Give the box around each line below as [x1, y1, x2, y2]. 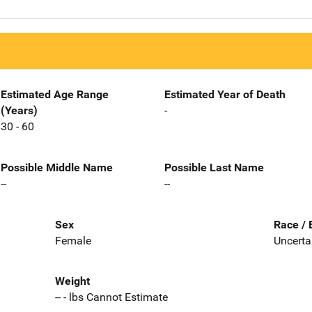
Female [54, 233, 91, 247]
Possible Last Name [164, 160, 264, 174]
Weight [54, 274, 90, 288]
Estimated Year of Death [164, 88, 286, 101]
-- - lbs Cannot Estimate [54, 290, 168, 304]
